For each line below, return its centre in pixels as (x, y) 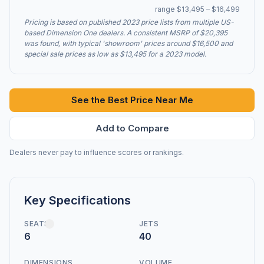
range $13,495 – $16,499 (197, 9)
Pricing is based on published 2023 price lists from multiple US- (129, 22)
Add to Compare (132, 128)
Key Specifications (77, 200)
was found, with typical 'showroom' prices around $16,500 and (128, 43)
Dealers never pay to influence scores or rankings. (97, 152)
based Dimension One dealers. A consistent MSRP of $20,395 (126, 33)
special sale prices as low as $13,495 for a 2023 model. (115, 54)
